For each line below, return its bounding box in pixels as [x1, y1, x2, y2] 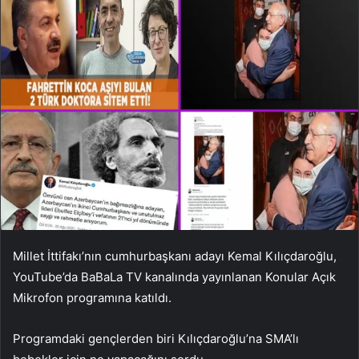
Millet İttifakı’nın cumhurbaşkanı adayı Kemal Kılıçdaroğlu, [13, 248, 337, 264]
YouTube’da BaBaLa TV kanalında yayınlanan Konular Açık [13, 268, 336, 284]
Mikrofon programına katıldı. [13, 289, 171, 305]
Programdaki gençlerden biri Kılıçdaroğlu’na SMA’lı [13, 330, 299, 346]
